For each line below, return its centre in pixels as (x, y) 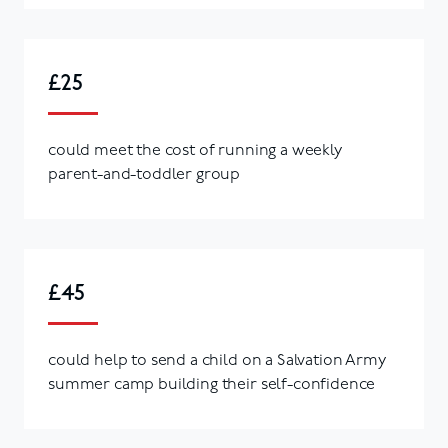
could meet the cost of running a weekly (195, 150)
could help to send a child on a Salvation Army (217, 360)
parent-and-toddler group (144, 174)
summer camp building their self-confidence (212, 384)
